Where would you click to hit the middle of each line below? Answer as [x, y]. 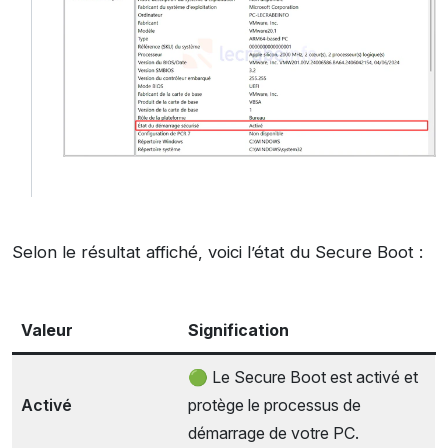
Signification [238, 330]
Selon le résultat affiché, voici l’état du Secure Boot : [217, 252]
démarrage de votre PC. [273, 433]
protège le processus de [274, 405]
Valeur [47, 330]
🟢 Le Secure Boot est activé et [303, 377]
